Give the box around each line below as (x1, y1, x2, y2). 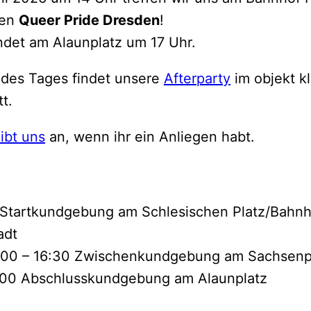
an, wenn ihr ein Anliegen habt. (45, 128, 255, 146)
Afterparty (164, 70, 230, 87)
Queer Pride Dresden (19, 12, 160, 29)
